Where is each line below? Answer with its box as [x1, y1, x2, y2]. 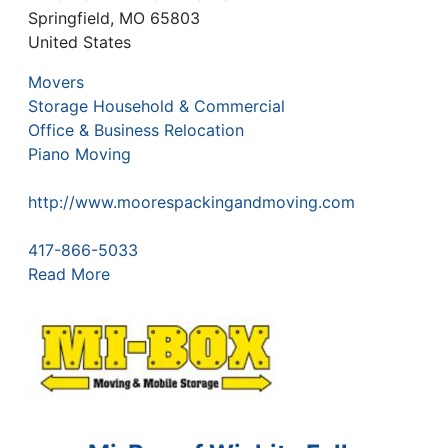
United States [28, 32, 131, 53]
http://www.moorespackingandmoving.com [28, 192, 355, 213]
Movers [28, 72, 84, 93]
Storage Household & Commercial [28, 96, 285, 117]
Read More [28, 264, 110, 285]
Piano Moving [28, 144, 131, 165]
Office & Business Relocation [28, 120, 244, 141]
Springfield [28, 8, 110, 29]
